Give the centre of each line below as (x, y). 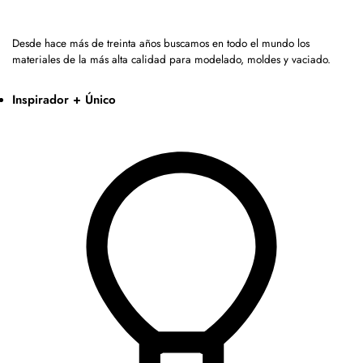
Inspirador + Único (64, 100)
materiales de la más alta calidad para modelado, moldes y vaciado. (171, 60)
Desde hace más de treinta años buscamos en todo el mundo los (161, 44)
